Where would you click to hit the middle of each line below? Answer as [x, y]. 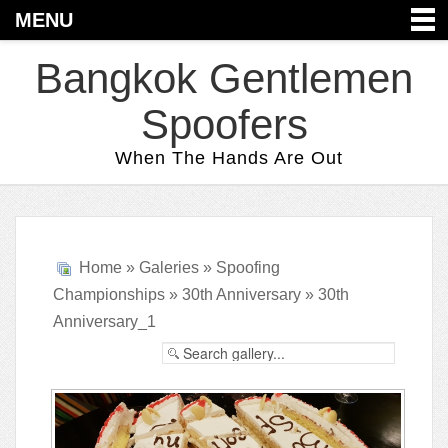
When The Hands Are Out [229, 158]
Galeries [169, 267]
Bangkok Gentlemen [224, 78]
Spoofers [224, 124]
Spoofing [248, 267]
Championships [109, 294]
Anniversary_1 [104, 321]
